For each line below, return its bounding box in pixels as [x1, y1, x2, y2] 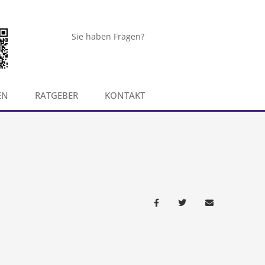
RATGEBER [34, 89, 78, 102]
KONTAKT [104, 89, 145, 102]
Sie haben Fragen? [71, 31, 144, 42]
